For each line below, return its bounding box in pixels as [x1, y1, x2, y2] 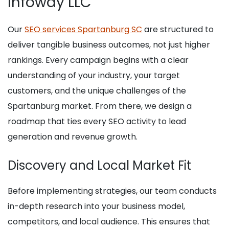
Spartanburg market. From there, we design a [8, 100, 192, 112]
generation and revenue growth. [8, 131, 138, 143]
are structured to [142, 24, 214, 36]
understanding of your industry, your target [8, 70, 180, 82]
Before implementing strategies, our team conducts [8, 185, 217, 197]
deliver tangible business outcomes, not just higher [8, 39, 210, 51]
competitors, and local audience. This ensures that [8, 216, 210, 228]
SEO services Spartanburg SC [25, 24, 142, 36]
